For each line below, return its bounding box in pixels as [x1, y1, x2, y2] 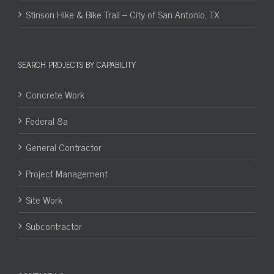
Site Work [26, 191, 62, 207]
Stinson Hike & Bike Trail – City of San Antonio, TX [26, 6, 219, 22]
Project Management [26, 165, 108, 181]
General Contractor [26, 138, 102, 155]
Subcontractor [26, 217, 82, 234]
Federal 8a [26, 112, 68, 128]
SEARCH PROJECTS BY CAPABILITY [18, 56, 136, 71]
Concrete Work [26, 86, 84, 102]
